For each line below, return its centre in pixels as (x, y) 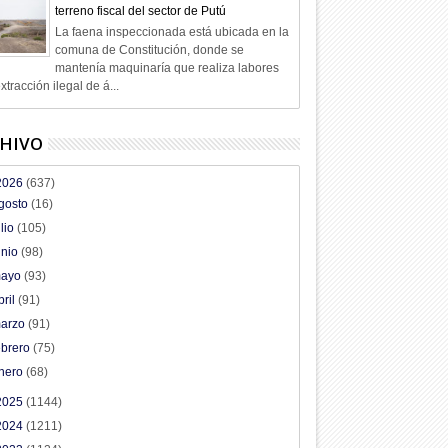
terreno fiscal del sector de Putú (140, 11)
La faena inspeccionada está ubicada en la (171, 31)
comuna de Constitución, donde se (149, 49)
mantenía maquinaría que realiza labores (166, 67)
